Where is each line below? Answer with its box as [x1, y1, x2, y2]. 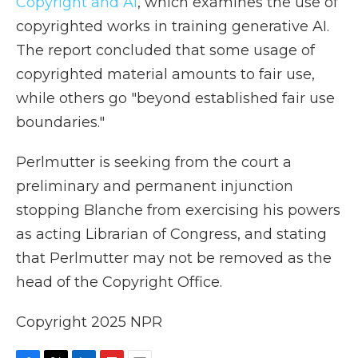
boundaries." [16, 113, 105, 131]
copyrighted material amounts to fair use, [16, 66, 315, 83]
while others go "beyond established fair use [16, 89, 335, 107]
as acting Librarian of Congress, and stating [16, 225, 327, 243]
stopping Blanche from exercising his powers [16, 201, 340, 219]
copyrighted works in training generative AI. [16, 18, 329, 35]
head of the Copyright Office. [16, 273, 222, 291]
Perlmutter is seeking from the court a [16, 153, 292, 171]
